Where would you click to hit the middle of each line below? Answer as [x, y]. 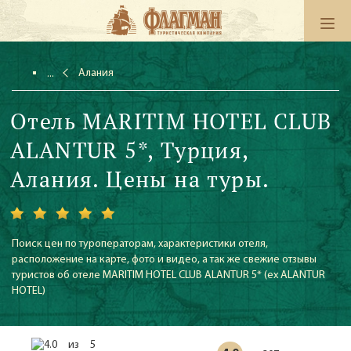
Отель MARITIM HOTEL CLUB [171, 121]
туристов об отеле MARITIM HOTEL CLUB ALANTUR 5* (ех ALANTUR [168, 275]
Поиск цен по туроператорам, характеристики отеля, [140, 244]
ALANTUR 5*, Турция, [130, 150]
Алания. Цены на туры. [140, 179]
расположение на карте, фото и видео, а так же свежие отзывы [164, 260]
